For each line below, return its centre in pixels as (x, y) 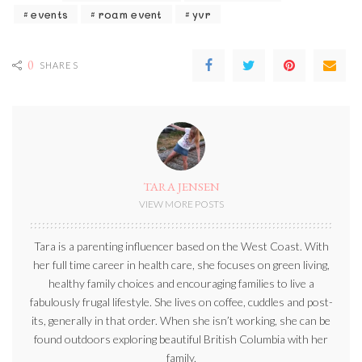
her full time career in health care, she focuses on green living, (181, 264)
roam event (130, 14)
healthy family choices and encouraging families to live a (181, 283)
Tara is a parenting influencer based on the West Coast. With (181, 246)
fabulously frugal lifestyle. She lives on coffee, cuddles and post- (181, 301)
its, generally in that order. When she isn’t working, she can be (181, 320)
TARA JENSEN (181, 186)
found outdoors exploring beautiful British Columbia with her (181, 339)
